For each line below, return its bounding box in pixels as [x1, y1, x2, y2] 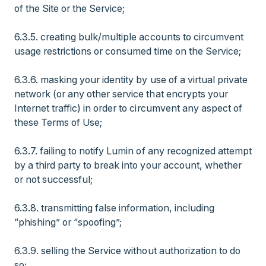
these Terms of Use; [14, 116, 103, 128]
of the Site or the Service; [14, 2, 125, 14]
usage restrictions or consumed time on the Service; [14, 45, 241, 57]
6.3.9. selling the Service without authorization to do [14, 245, 240, 256]
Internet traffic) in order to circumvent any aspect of [14, 102, 242, 114]
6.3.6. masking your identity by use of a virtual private [14, 74, 248, 85]
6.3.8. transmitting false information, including [14, 202, 214, 214]
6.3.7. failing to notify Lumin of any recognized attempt [14, 145, 252, 157]
